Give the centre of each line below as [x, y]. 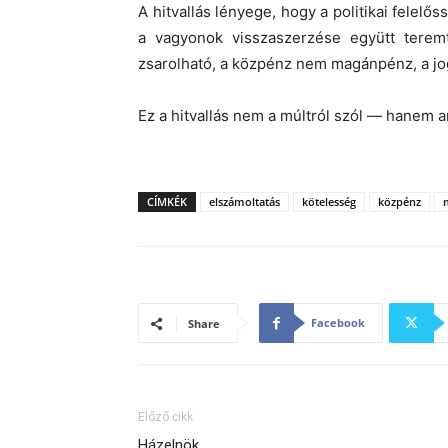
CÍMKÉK [167, 201]
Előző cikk [165, 417]
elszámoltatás [244, 201]
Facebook [338, 322]
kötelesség [329, 201]
